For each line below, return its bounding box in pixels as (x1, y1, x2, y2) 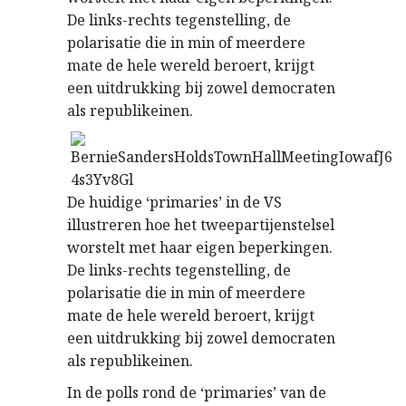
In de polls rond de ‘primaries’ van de (67, 382, 326, 402)
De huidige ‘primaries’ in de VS (67, 192, 282, 212)
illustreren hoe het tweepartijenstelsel (67, 215, 334, 235)
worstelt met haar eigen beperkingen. (67, 237, 333, 257)
